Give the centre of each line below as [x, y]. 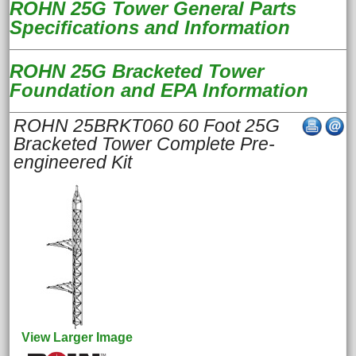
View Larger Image [77, 337]
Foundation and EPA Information [159, 90]
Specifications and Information [150, 27]
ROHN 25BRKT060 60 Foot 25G [147, 126]
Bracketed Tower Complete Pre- [144, 144]
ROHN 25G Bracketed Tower [137, 71]
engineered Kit [73, 162]
